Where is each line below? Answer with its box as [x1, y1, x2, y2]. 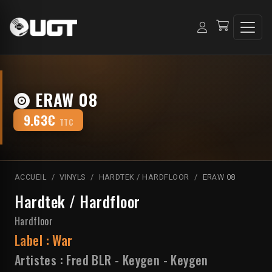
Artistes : [15, 251, 67, 270]
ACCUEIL [15, 172, 47, 182]
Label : [15, 230, 53, 250]
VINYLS [59, 172, 86, 182]
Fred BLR [66, 251, 112, 270]
